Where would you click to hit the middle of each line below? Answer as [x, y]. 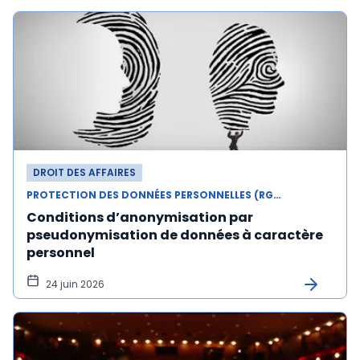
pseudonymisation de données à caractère [175, 235]
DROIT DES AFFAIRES [84, 172]
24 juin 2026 [75, 284]
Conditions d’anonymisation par [140, 217]
